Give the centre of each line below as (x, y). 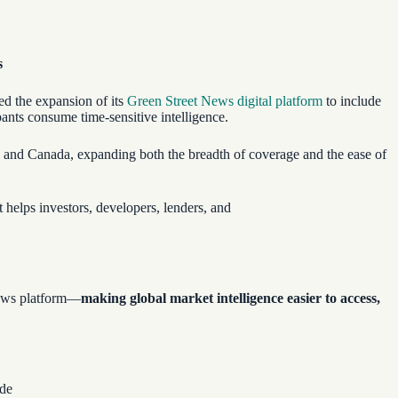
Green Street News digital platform (225, 101)
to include (352, 101)
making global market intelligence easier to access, (231, 298)
